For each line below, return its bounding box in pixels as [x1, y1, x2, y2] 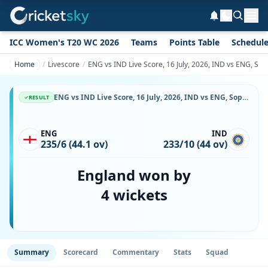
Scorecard [63, 247, 98, 257]
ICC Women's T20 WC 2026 [10, 36, 119, 48]
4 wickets [100, 185, 167, 205]
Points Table [169, 36, 220, 48]
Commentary [112, 247, 159, 257]
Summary [14, 247, 49, 257]
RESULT [29, 93, 50, 101]
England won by [77, 165, 191, 185]
